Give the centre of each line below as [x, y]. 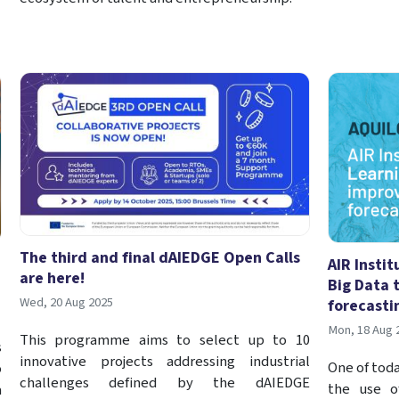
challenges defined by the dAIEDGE [164, 383]
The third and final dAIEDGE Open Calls [159, 257]
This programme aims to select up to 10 [164, 340]
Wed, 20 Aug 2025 [66, 302]
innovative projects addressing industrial [164, 361]
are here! [52, 278]
